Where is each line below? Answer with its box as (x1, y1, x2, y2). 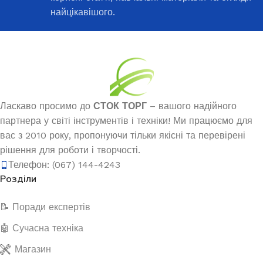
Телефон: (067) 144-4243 (8, 159, 120, 170)
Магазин (15, 244, 51, 255)
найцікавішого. (50, 6, 115, 18)
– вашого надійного (147, 100, 237, 112)
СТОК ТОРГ (93, 100, 147, 112)
